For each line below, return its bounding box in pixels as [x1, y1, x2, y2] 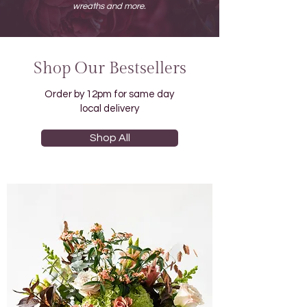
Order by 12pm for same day [45, 89, 174, 99]
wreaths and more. [73, 1, 146, 11]
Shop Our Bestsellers [33, 59, 186, 78]
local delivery [79, 103, 139, 114]
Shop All [89, 132, 130, 143]
